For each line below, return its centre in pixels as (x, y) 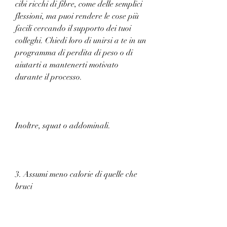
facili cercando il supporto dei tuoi (73, 28)
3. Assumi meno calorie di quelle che (76, 174)
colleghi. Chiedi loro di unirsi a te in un (81, 40)
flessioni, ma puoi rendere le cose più (77, 16)
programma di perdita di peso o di (74, 52)
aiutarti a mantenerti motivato (67, 65)
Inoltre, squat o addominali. (63, 125)
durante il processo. (49, 77)
